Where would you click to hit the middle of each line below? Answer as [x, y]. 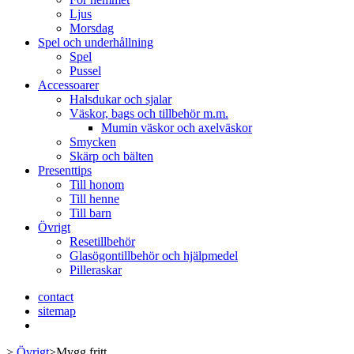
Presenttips [65, 170]
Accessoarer [68, 85]
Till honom [97, 185]
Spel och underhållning [96, 42]
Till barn [90, 213]
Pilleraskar [96, 270]
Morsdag [92, 28]
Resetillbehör [102, 241]
